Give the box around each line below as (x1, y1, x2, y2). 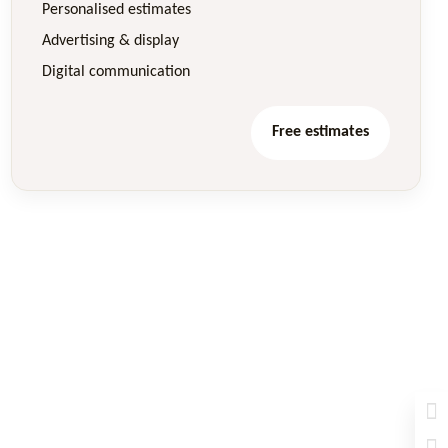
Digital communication (42, 63, 190, 80)
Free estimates (272, 124, 369, 141)
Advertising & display (42, 32, 179, 49)
